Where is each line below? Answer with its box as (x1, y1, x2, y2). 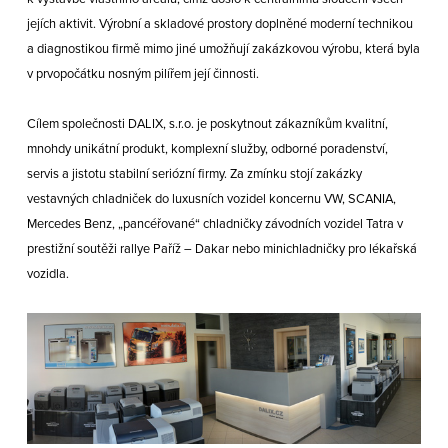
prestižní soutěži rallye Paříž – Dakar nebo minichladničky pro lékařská (26, 241, 417, 258)
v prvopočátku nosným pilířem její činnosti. (26, 66, 259, 83)
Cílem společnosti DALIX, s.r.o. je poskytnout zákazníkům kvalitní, (26, 116, 388, 133)
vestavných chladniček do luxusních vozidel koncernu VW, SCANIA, (26, 191, 396, 208)
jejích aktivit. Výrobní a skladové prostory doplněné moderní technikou (26, 16, 413, 33)
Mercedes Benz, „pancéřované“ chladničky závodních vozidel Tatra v (26, 216, 403, 233)
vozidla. (26, 266, 69, 283)
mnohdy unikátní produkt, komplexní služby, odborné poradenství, (26, 141, 388, 158)
